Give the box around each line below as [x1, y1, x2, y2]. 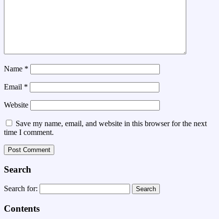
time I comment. [4, 128, 54, 136]
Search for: [4, 184, 38, 193]
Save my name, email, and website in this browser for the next [16, 119, 207, 128]
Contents [4, 203, 40, 214]
